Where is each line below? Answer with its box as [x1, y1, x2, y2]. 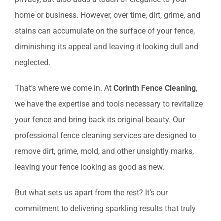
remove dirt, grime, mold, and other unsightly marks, [15, 147, 194, 156]
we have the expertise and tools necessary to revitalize [15, 99, 203, 109]
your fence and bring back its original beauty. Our [15, 115, 185, 125]
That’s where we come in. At [15, 83, 113, 93]
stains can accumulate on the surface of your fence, [15, 26, 195, 36]
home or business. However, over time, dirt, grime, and [15, 10, 200, 20]
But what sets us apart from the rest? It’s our [15, 188, 168, 198]
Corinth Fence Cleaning [113, 83, 196, 93]
